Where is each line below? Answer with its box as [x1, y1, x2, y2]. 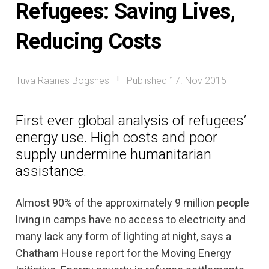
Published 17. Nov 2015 [127, 74, 226, 86]
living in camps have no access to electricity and [16, 213, 246, 226]
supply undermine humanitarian [16, 145, 211, 163]
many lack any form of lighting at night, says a [16, 229, 231, 243]
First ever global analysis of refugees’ [16, 112, 246, 129]
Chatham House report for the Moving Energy [16, 246, 231, 259]
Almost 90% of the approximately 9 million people [16, 196, 249, 209]
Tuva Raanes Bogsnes [16, 74, 109, 86]
